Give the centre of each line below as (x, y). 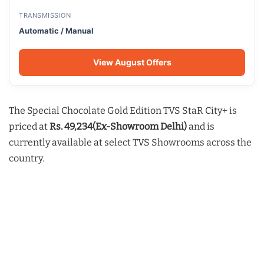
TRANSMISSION (45, 16)
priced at (29, 127)
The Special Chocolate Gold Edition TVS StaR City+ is (123, 111)
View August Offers (132, 62)
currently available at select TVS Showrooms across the (130, 143)
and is (201, 127)
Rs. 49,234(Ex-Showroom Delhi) (118, 127)
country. (27, 159)
